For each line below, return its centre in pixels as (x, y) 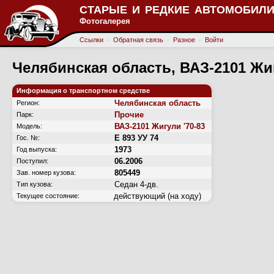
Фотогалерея (105, 21)
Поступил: (32, 161)
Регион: (28, 103)
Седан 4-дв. (136, 184)
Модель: (29, 126)
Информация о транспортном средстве (83, 91)
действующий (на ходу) (157, 196)
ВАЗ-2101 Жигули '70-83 (160, 126)
